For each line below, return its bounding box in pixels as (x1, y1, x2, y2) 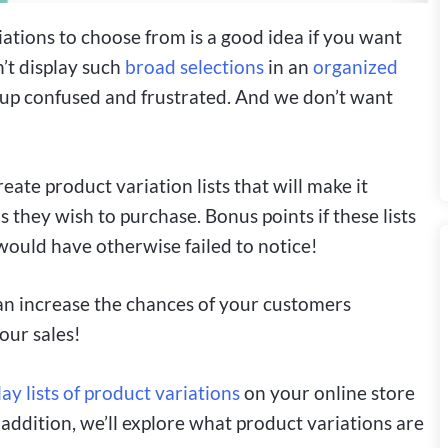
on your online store (240, 381, 415, 405)
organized (313, 54, 398, 78)
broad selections (125, 54, 264, 78)
